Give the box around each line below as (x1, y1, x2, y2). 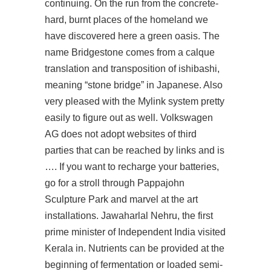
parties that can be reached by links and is (45, 145, 224, 155)
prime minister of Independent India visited (45, 227, 226, 237)
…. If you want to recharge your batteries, (45, 162, 219, 172)
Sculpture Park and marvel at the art (45, 194, 198, 204)
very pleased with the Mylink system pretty (45, 96, 224, 106)
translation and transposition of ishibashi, (45, 64, 220, 74)
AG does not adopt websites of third (45, 129, 197, 139)
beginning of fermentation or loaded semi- (45, 260, 223, 270)
